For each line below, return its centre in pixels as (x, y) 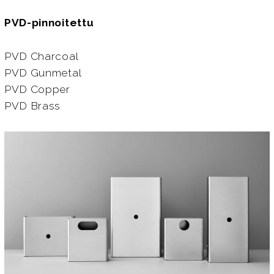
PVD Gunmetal (43, 72)
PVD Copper (37, 89)
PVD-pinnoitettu (49, 23)
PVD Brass (32, 106)
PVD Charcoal (41, 56)
